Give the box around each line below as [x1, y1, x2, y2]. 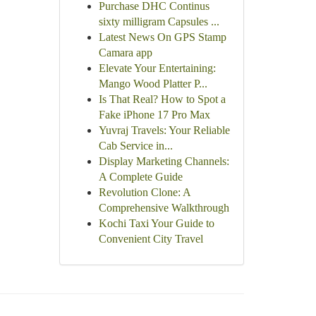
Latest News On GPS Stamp [98, 31, 226, 43]
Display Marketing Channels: [98, 155, 229, 167]
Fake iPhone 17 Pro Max [98, 109, 210, 121]
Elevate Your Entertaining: [98, 62, 216, 74]
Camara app [98, 47, 152, 59]
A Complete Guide [98, 171, 183, 183]
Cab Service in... [98, 140, 173, 152]
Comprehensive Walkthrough [98, 202, 229, 214]
